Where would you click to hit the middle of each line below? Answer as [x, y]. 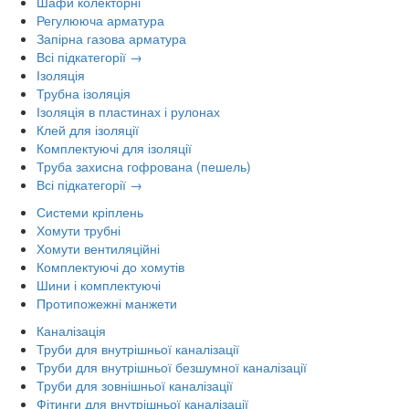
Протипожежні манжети [107, 303]
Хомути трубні [79, 230]
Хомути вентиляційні [98, 248]
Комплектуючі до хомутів [110, 266]
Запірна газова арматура [111, 38]
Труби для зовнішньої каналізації [135, 385]
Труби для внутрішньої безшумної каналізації [172, 367]
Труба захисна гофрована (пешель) [144, 166]
